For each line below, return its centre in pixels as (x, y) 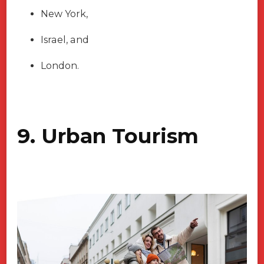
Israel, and (65, 40)
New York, (64, 14)
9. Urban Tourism (108, 136)
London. (60, 66)
